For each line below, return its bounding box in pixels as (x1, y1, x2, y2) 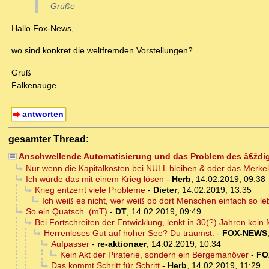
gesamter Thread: (8, 133, 89, 145)
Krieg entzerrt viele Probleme (34, 185, 145, 195)
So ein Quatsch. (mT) (25, 207, 107, 217)
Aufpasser (50, 239, 89, 249)
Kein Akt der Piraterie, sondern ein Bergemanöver (59, 250, 249, 260)
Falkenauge (11, 80, 56, 91)
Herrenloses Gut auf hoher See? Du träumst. (43, 228, 214, 238)
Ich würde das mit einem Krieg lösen (25, 174, 164, 184)
